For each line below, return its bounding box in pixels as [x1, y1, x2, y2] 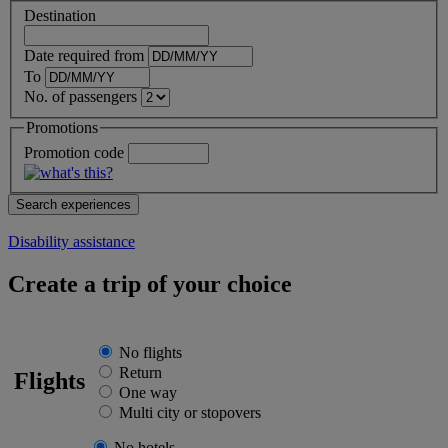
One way [119, 383, 177, 401]
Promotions [26, 119, 98, 137]
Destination [24, 7, 96, 25]
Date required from [24, 47, 144, 65]
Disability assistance [8, 232, 135, 250]
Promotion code [24, 143, 124, 161]
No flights [119, 343, 182, 361]
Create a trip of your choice [8, 270, 292, 297]
